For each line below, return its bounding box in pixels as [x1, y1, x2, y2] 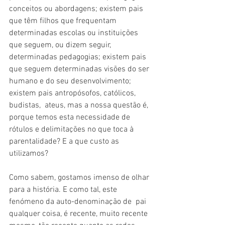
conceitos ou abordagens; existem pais [9, 4, 145, 14]
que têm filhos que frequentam [9, 16, 119, 26]
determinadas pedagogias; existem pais [9, 52, 148, 62]
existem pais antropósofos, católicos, [9, 88, 138, 98]
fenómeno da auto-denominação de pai [9, 196, 148, 207]
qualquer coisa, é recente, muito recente [9, 208, 150, 219]
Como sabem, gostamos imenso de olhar [9, 172, 151, 183]
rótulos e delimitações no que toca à [9, 124, 136, 135]
